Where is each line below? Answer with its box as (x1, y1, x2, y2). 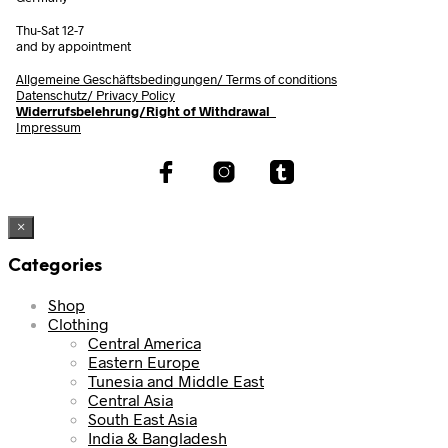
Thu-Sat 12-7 (16, 21, 84, 38)
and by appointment (16, 37, 131, 54)
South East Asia (88, 408, 197, 428)
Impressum (16, 118, 81, 135)
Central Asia (88, 389, 173, 409)
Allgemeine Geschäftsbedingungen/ (16, 70, 226, 87)
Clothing (48, 313, 109, 333)
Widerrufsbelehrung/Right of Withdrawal (16, 102, 276, 119)
